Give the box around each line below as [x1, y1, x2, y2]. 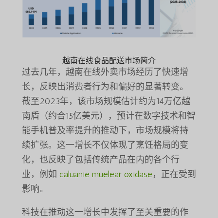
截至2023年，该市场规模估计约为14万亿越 [21, 96, 190, 107]
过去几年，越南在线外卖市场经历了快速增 [21, 67, 188, 78]
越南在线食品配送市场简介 [62, 56, 156, 66]
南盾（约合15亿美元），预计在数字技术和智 [21, 110, 196, 122]
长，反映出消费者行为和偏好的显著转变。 [21, 81, 188, 92]
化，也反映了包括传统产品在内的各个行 [21, 154, 180, 165]
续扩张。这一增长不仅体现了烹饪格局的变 [21, 140, 188, 151]
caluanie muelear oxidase [59, 169, 152, 180]
